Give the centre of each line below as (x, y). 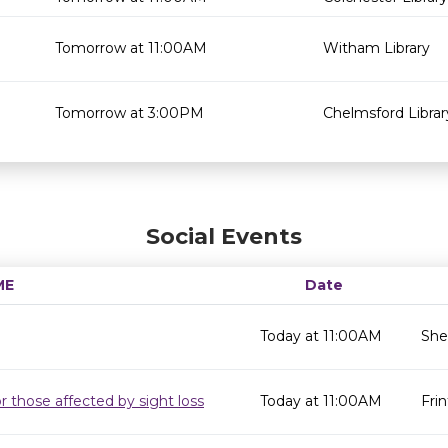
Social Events (224, 236)
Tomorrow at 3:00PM (129, 113)
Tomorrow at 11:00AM (131, 48)
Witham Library (376, 48)
